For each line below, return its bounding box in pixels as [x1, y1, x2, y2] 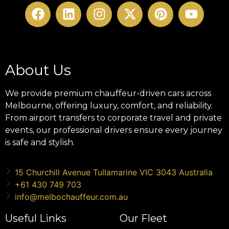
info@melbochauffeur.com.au [15, 192, 128, 202]
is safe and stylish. [5, 137, 75, 147]
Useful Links [5, 212, 66, 225]
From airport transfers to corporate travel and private [5, 112, 222, 123]
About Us [5, 61, 71, 79]
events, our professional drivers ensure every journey [5, 125, 222, 135]
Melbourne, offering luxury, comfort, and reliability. [5, 100, 213, 110]
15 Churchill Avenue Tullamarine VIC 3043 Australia [15, 167, 213, 178]
